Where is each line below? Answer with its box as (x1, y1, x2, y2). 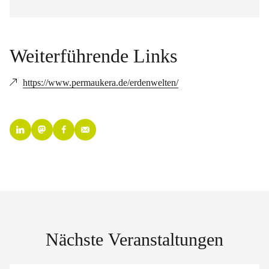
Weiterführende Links (10, 45, 177, 67)
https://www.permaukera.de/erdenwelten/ (23, 77, 178, 88)
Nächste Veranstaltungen (46, 229, 223, 249)
